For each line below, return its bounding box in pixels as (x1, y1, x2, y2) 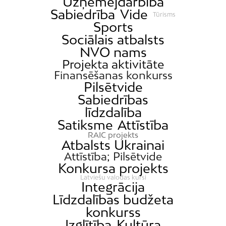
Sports (93, 19, 133, 35)
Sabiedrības (78, 92, 148, 108)
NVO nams (79, 44, 147, 61)
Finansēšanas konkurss (53, 69, 173, 82)
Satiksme (57, 117, 113, 133)
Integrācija (81, 179, 145, 195)
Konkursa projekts (58, 160, 168, 177)
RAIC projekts (88, 130, 138, 140)
